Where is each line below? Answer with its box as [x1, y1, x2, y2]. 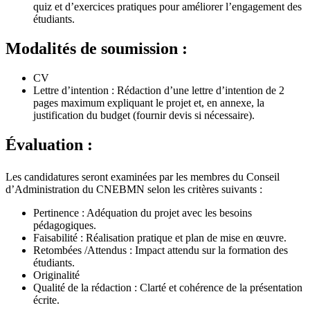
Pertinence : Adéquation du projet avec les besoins [33, 207, 252, 219]
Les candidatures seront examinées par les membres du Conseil [6, 171, 280, 183]
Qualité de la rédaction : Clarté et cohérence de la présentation [33, 282, 302, 294]
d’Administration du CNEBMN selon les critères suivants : [6, 183, 262, 196]
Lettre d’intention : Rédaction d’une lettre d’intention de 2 [33, 84, 284, 97]
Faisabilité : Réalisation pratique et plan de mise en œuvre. [33, 232, 286, 244]
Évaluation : [6, 136, 93, 154]
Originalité [33, 269, 80, 282]
